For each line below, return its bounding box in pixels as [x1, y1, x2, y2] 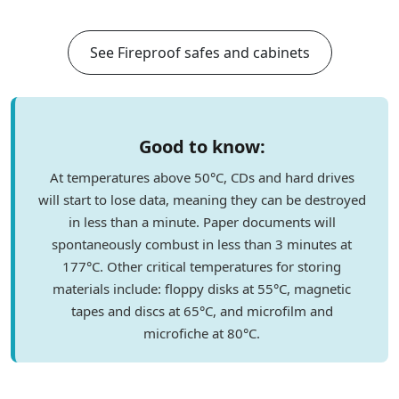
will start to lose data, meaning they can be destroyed [37, 191, 366, 209]
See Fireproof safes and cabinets [89, 43, 310, 63]
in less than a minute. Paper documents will [68, 213, 336, 232]
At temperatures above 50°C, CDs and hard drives [49, 168, 354, 187]
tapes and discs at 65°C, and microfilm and [70, 302, 333, 321]
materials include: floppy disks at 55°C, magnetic [53, 280, 351, 298]
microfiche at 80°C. [143, 324, 260, 343]
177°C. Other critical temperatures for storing [62, 257, 341, 276]
